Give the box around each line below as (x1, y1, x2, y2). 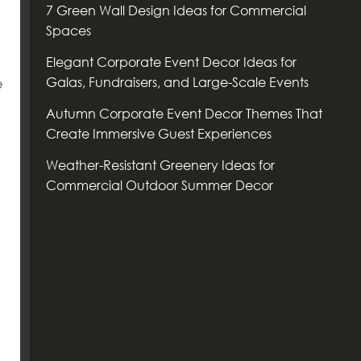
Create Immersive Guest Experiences (45, 126, 272, 142)
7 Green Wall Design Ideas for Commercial (45, 2, 306, 19)
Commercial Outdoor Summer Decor (45, 177, 273, 193)
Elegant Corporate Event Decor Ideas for (45, 54, 297, 70)
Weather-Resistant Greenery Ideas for (45, 157, 275, 173)
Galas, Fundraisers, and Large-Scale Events (45, 74, 309, 90)
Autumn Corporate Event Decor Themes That (45, 106, 322, 122)
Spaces (45, 23, 91, 39)
